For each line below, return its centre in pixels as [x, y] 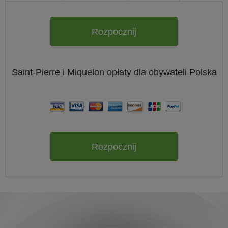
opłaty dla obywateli [148, 72]
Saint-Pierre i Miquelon [59, 72]
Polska [203, 72]
